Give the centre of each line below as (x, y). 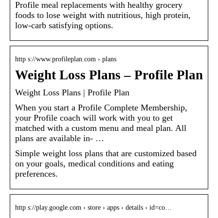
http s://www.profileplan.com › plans (66, 59)
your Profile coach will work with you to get (94, 118)
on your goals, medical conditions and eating (94, 164)
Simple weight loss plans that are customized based (106, 154)
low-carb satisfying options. (64, 26)
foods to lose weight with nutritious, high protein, (103, 15)
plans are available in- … (60, 138)
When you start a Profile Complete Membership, (101, 108)
